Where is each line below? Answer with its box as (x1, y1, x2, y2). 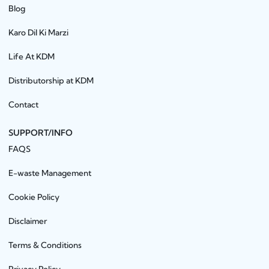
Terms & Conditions (8, 240, 82, 250)
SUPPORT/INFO (8, 127, 73, 139)
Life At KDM (8, 52, 55, 62)
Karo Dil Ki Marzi (8, 28, 69, 38)
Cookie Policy (8, 192, 60, 202)
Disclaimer (8, 216, 47, 226)
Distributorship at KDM (8, 76, 94, 86)
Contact (8, 100, 39, 110)
